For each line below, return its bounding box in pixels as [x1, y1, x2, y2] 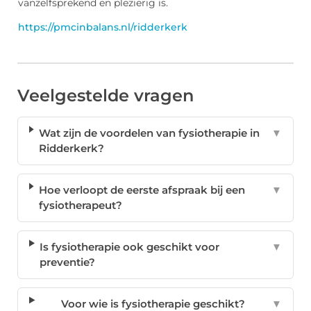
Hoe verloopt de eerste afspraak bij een [38, 183, 245, 197]
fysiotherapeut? [38, 199, 122, 212]
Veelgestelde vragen [17, 85, 194, 106]
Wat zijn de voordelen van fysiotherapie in [38, 126, 260, 140]
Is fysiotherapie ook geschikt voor [40, 240, 220, 254]
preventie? [40, 255, 96, 269]
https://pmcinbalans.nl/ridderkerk [18, 22, 187, 33]
